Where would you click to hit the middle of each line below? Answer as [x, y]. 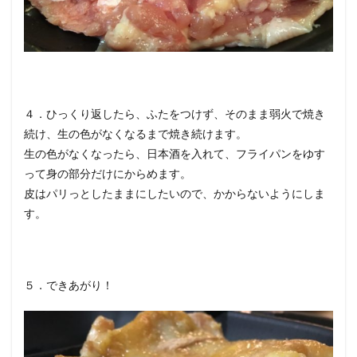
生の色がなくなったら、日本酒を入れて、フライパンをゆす [175, 153]
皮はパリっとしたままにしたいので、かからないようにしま [175, 193]
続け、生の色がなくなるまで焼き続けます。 [135, 133]
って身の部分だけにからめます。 [108, 173]
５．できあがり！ [69, 284]
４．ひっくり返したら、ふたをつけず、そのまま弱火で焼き [175, 113]
